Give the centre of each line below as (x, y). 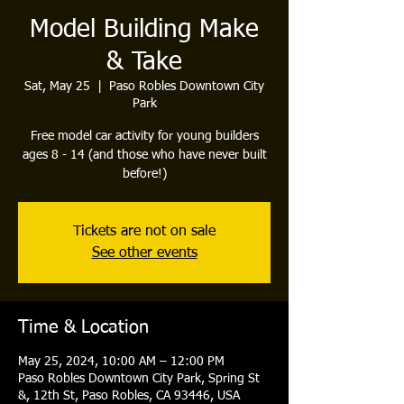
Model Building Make (144, 30)
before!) (144, 174)
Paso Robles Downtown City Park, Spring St (139, 379)
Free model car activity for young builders (144, 137)
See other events (144, 254)
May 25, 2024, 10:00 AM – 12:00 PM (121, 362)
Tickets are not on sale (144, 232)
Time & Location (83, 328)
